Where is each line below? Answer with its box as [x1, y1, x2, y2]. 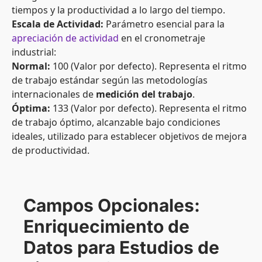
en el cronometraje [119, 31, 205, 44]
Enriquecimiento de [23, 215, 189, 237]
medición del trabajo [96, 87, 192, 101]
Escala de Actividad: [12, 17, 104, 30]
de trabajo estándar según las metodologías [12, 73, 208, 87]
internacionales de [12, 87, 96, 101]
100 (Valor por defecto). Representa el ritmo [50, 59, 247, 73]
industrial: [12, 45, 56, 58]
